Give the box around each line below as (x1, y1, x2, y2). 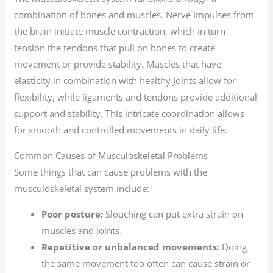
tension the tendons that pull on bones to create (14, 41, 216, 54)
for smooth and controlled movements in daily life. (14, 124, 228, 136)
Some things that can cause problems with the (14, 166, 208, 179)
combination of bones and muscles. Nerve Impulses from (14, 9, 255, 21)
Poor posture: (41, 208, 104, 221)
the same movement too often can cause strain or (41, 257, 250, 270)
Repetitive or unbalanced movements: (41, 241, 220, 253)
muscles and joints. (41, 224, 122, 237)
